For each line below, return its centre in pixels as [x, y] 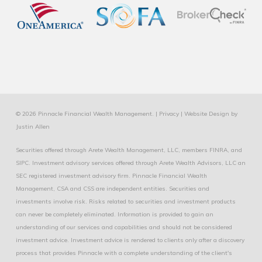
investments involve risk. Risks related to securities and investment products [125, 201]
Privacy [169, 114]
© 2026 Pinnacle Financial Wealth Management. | [87, 114]
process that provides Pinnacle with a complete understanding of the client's [124, 253]
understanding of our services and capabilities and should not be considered [124, 227]
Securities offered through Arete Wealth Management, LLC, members [112, 150]
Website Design [206, 114]
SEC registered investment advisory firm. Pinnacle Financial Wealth [111, 176]
